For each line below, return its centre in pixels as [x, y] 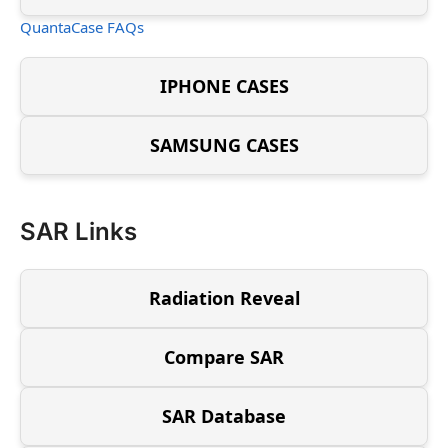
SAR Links [78, 232]
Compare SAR [224, 357]
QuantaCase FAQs [82, 26]
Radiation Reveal [224, 298]
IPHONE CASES [224, 86]
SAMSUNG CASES [224, 145]
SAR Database [224, 416]
